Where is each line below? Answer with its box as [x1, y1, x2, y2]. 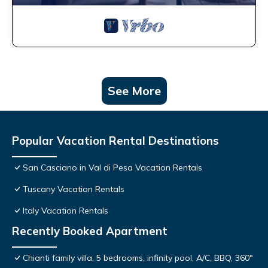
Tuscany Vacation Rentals [23, 184, 124, 195]
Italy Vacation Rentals [23, 205, 108, 217]
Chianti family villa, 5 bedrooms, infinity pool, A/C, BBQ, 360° [23, 252, 253, 264]
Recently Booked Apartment [12, 224, 167, 239]
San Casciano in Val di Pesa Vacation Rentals [23, 162, 202, 173]
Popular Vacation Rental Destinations [12, 133, 219, 148]
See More [107, 83, 161, 99]
